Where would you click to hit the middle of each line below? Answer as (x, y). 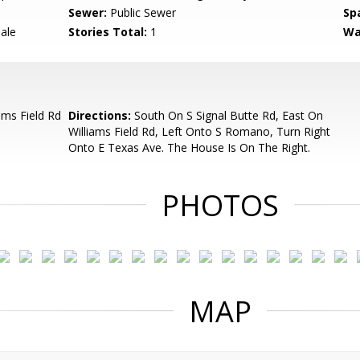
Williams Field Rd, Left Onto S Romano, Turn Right (200, 131)
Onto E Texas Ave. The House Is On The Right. (190, 147)
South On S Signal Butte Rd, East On (227, 115)
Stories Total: (108, 32)
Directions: (100, 115)
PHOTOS (220, 205)
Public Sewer (142, 12)
